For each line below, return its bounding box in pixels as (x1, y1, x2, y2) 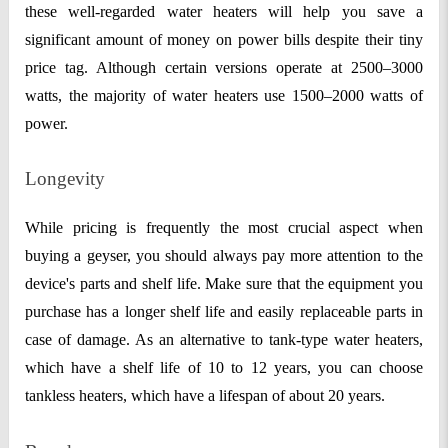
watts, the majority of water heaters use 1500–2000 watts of (25, 86, 423, 104)
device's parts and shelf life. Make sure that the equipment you (25, 275, 423, 293)
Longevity (25, 168, 105, 190)
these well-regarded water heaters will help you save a (25, 2, 423, 20)
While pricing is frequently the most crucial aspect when (25, 219, 423, 237)
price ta (25, 58, 76, 76)
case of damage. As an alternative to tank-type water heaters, (25, 331, 423, 349)
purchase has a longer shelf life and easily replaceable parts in (25, 303, 423, 321)
